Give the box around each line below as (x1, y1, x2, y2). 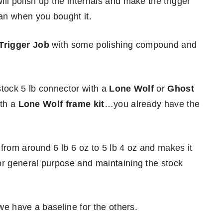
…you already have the (104, 99, 200, 109)
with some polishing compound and (49, 40, 197, 50)
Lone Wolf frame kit (18, 99, 105, 109)
